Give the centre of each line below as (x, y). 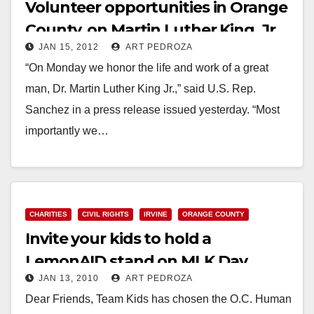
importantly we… (67, 130)
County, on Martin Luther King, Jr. (152, 29)
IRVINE (156, 214)
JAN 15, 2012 (69, 47)
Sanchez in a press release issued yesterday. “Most (152, 109)
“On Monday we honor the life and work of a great (147, 67)
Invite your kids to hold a (118, 238)
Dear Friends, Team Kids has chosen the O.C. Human (158, 299)
